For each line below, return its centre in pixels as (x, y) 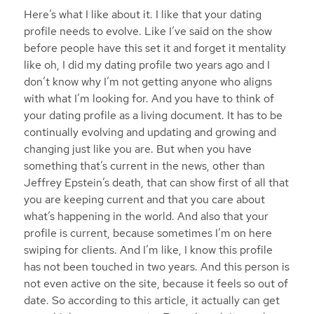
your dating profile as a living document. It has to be (153, 115)
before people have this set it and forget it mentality (155, 48)
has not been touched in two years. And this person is (156, 266)
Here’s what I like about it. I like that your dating (142, 14)
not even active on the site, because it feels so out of (156, 283)
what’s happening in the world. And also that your (146, 216)
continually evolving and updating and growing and (150, 132)
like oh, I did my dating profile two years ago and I (146, 64)
